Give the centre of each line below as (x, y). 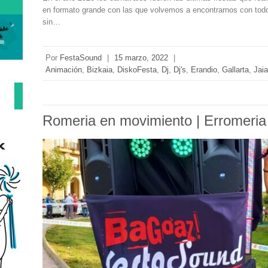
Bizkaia (100, 69)
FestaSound (81, 57)
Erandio (204, 69)
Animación (64, 69)
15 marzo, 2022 (141, 57)
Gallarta (236, 69)
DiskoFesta (137, 69)
